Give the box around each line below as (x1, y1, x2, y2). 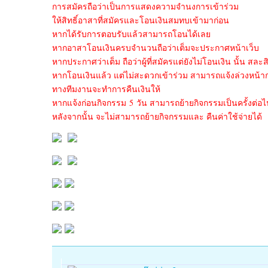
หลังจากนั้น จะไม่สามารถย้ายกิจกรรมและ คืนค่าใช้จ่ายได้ (52, 111, 262, 122)
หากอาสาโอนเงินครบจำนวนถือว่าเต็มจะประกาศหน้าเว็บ (52, 42, 259, 53)
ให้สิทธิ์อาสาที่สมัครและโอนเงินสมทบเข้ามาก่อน (52, 14, 229, 26)
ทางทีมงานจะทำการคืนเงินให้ (52, 83, 160, 95)
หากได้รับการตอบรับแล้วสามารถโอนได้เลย (52, 28, 211, 39)
